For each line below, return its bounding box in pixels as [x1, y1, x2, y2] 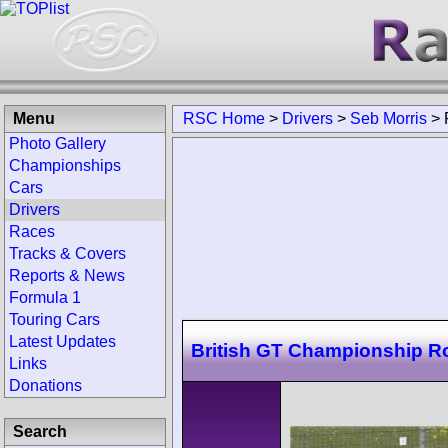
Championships [9, 157, 121, 174]
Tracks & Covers [9, 245, 126, 262]
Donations [9, 377, 82, 394]
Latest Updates [9, 333, 116, 350]
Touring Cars [9, 311, 100, 328]
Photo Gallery [9, 135, 106, 152]
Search [13, 423, 67, 440]
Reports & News [9, 267, 125, 284]
